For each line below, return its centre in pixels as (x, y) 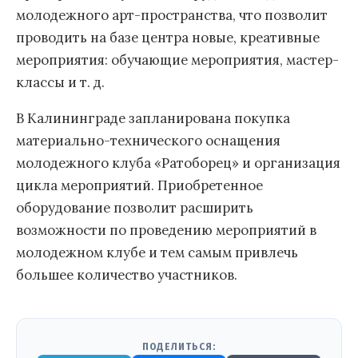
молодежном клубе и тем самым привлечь (157, 252)
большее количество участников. (127, 274)
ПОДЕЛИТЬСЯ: (179, 346)
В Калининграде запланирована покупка (153, 118)
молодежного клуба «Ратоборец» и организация (178, 163)
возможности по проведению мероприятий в (166, 230)
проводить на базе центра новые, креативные (168, 37)
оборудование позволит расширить (135, 207)
